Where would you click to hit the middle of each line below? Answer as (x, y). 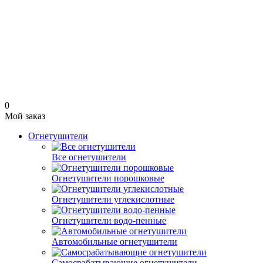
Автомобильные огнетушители (114, 242)
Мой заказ (25, 116)
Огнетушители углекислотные (113, 199)
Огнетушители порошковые (108, 178)
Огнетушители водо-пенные (109, 220)
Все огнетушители (89, 157)
